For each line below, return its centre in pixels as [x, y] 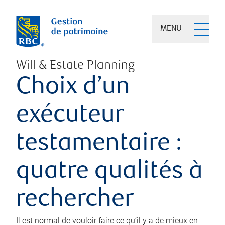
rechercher [75, 201]
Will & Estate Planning [75, 66]
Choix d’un [73, 88]
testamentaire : [99, 144]
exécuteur [70, 116]
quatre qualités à [109, 173]
